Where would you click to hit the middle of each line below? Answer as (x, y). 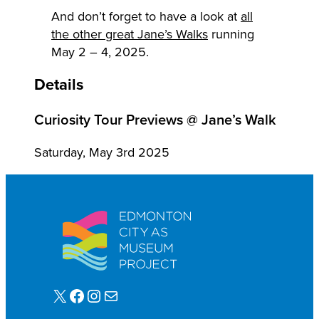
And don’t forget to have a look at (146, 16)
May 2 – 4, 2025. (100, 52)
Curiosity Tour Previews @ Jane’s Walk (155, 119)
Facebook (72, 295)
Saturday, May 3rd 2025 (102, 153)
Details (59, 84)
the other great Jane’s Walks (130, 34)
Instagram (91, 295)
